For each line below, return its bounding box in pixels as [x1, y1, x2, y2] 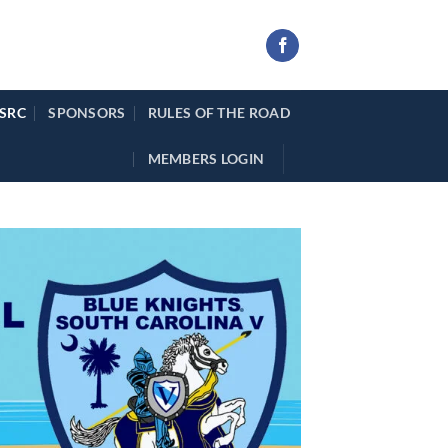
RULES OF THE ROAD [147, 104, 290, 121]
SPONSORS [48, 104, 126, 121]
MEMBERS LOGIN [147, 150, 265, 167]
